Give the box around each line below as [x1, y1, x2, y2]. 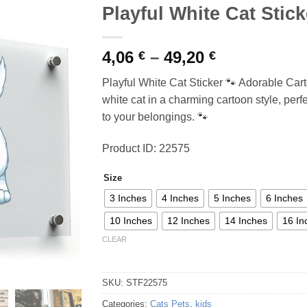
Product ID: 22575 [102, 142, 190, 154]
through [215, 96, 278, 115]
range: [215, 63, 265, 82]
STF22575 [126, 278, 167, 288]
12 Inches [167, 215, 210, 227]
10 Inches [110, 215, 152, 227]
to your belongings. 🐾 [102, 110, 208, 123]
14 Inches [225, 215, 267, 227]
